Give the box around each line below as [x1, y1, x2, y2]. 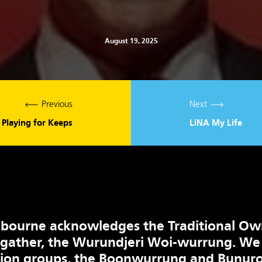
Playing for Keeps [2, 118, 73, 128]
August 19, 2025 [104, 37, 158, 45]
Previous [39, 100, 73, 109]
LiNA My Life [189, 118, 242, 128]
